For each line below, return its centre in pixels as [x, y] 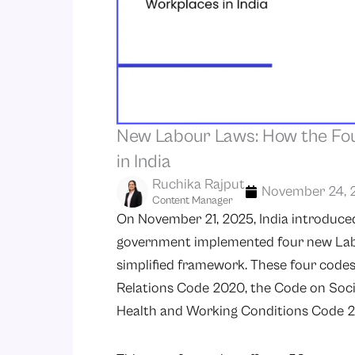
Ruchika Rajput [198, 185]
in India [144, 162]
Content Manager [193, 201]
